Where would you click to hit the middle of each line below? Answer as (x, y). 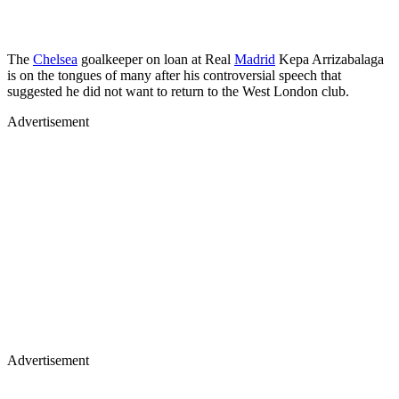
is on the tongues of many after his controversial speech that (174, 75)
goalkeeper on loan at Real (156, 59)
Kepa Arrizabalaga (330, 59)
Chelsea (55, 59)
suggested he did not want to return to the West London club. (180, 91)
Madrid (255, 59)
